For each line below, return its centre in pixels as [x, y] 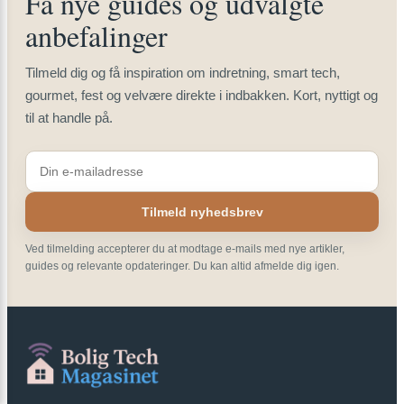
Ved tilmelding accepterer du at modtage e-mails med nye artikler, [185, 248]
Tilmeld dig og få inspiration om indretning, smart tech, [183, 72]
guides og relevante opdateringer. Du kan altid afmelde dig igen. [182, 266]
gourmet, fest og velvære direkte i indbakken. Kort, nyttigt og [202, 95]
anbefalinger [96, 35]
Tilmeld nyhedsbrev [202, 211]
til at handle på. [69, 117]
